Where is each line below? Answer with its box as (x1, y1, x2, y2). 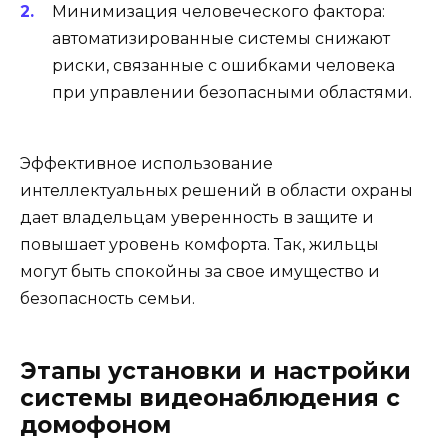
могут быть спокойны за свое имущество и (20, 261, 380, 281)
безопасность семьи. (20, 288, 195, 308)
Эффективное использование (20, 153, 273, 173)
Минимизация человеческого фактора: (52, 2, 385, 22)
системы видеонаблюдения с (20, 383, 400, 412)
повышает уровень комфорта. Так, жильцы (20, 234, 379, 254)
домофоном (20, 410, 171, 439)
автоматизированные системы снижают (52, 29, 390, 49)
